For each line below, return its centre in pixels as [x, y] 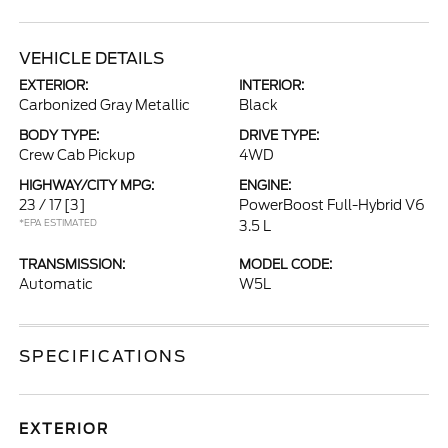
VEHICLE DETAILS [92, 58]
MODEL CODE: [285, 264]
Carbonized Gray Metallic [105, 105]
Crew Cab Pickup [77, 155]
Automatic [56, 284]
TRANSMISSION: [72, 264]
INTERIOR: [271, 85]
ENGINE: [265, 185]
